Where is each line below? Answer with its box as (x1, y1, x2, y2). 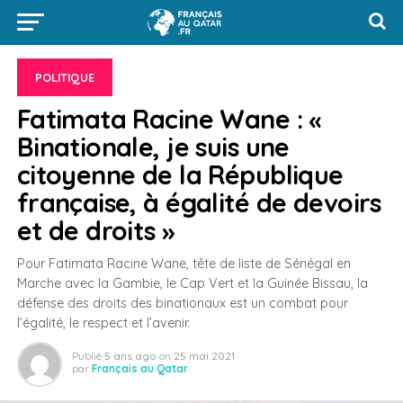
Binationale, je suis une (16, 130, 290, 163)
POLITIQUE (34, 70, 94, 85)
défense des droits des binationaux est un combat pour (16, 295, 348, 311)
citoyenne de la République (16, 158, 344, 191)
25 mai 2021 (173, 349, 235, 363)
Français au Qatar (91, 362, 188, 375)
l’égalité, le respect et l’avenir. (16, 315, 190, 331)
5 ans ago (103, 349, 157, 363)
